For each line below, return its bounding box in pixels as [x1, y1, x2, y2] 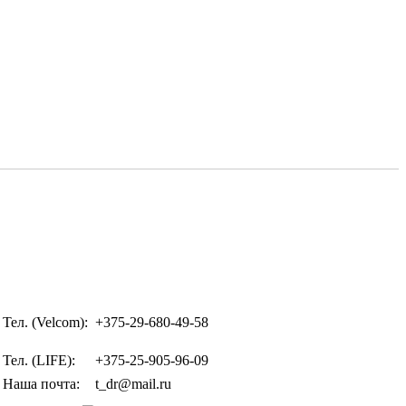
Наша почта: [2, 376, 80, 391]
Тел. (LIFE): [2, 353, 75, 368]
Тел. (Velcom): [2, 314, 88, 330]
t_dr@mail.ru [94, 376, 171, 391]
